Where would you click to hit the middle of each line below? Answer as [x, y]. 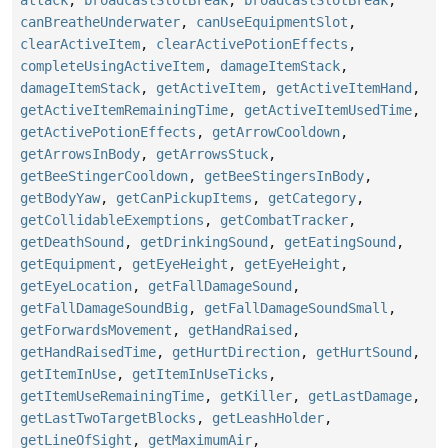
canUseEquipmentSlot [272, 21]
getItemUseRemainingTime [112, 395]
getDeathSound [72, 241]
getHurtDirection [236, 351]
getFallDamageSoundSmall [296, 307]
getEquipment [68, 263]
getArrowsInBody [80, 153]
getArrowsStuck [212, 153]
